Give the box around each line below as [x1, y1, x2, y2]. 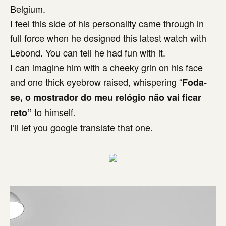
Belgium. [10, 2, 45, 16]
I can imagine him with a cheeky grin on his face [10, 61, 203, 74]
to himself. [32, 105, 78, 119]
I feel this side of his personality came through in [10, 17, 204, 30]
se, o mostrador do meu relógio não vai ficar [10, 91, 201, 104]
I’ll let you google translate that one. [10, 121, 153, 134]
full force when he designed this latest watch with [10, 31, 206, 45]
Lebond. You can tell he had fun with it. [10, 46, 168, 60]
